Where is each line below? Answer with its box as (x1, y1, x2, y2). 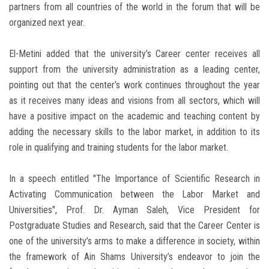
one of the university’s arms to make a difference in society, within (9, 235, 260, 247)
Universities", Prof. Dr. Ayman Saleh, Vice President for (9, 204, 260, 216)
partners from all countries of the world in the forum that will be (9, 1, 260, 13)
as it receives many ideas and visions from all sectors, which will (9, 95, 260, 107)
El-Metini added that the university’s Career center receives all (9, 48, 260, 60)
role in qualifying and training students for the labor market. (9, 142, 228, 154)
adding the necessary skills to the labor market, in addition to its (9, 126, 260, 138)
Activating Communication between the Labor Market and (9, 189, 260, 201)
